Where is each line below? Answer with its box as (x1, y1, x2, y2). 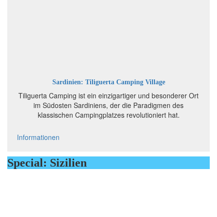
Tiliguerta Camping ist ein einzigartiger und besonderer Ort (18, 90, 199, 100)
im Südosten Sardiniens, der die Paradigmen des (33, 100, 184, 110)
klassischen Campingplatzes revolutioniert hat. (37, 109, 180, 120)
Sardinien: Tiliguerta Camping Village (52, 78, 165, 86)
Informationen (17, 132, 60, 142)
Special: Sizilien (7, 156, 87, 169)
